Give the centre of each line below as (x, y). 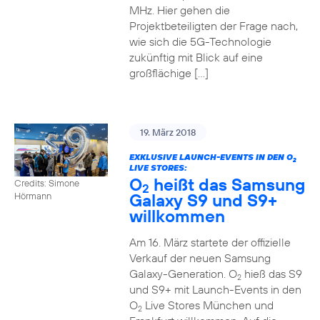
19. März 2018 (167, 132)
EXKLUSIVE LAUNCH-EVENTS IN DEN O (211, 157)
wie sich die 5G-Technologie (200, 41)
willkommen (177, 216)
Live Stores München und (207, 305)
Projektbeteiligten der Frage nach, (213, 26)
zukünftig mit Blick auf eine (196, 57)
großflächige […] (169, 73)
